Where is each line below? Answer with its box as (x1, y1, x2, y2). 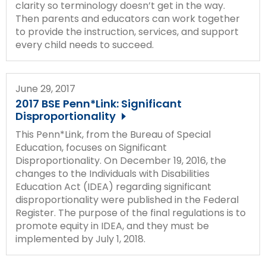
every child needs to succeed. (15, 37, 154, 52)
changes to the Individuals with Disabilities (15, 166, 210, 180)
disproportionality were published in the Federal (15, 192, 239, 207)
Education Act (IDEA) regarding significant (15, 179, 211, 194)
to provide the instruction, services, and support (15, 24, 239, 39)
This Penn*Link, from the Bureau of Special (15, 127, 211, 141)
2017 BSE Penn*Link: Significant (15, 96, 182, 111)
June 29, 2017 (15, 81, 75, 96)
